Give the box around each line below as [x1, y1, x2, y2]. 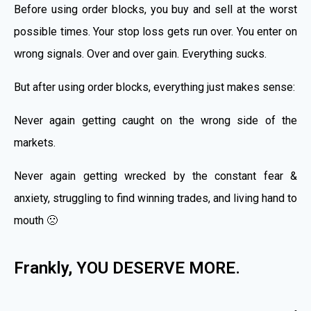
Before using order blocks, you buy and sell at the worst [14, 3, 297, 17]
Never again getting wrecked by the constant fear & [14, 169, 297, 183]
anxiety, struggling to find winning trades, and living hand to [14, 192, 297, 205]
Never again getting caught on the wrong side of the [14, 114, 297, 128]
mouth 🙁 [14, 214, 58, 228]
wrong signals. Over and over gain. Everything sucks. [14, 47, 267, 61]
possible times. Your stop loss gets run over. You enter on [14, 25, 297, 39]
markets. [14, 136, 56, 150]
